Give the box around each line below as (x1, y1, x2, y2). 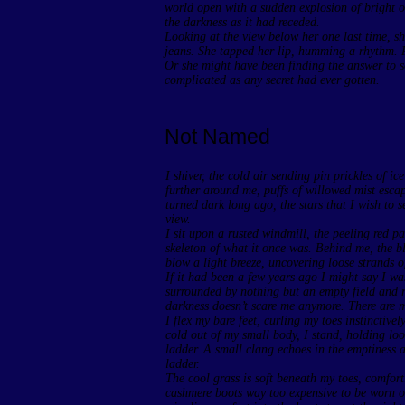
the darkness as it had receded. (165, 15, 320, 29)
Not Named (165, 125, 270, 148)
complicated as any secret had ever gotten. (165, 73, 380, 87)
